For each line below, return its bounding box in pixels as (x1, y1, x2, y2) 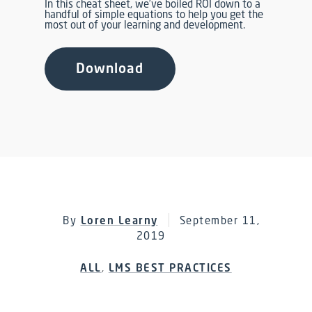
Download (76, 59, 144, 78)
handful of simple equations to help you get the (45, 6, 264, 21)
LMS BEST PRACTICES (108, 260, 232, 274)
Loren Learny (80, 212, 158, 227)
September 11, (179, 212, 260, 227)
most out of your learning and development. (45, 17, 246, 31)
